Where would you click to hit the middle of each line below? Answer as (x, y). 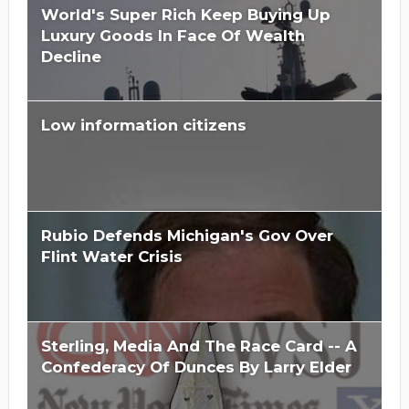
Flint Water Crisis (111, 257)
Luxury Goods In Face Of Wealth (173, 36)
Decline (71, 57)
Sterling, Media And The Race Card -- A (199, 346)
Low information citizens (143, 126)
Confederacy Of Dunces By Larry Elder (196, 367)
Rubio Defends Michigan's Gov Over (187, 236)
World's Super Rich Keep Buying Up (185, 15)
